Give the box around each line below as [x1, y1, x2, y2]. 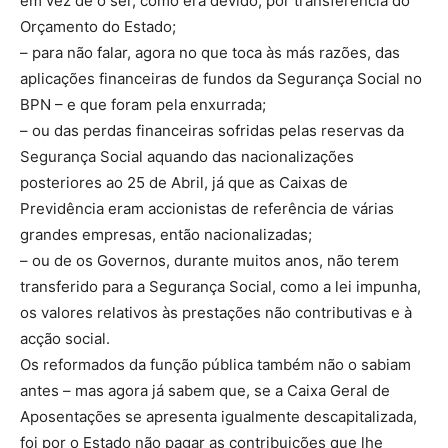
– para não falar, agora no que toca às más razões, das [20, 43, 400, 63]
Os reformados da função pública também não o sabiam [20, 355, 411, 375]
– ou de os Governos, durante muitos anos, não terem [20, 251, 399, 271]
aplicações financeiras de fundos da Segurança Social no [20, 69, 422, 89]
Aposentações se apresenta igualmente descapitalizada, [20, 407, 417, 427]
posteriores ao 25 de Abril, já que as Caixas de [20, 173, 348, 193]
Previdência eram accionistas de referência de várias [20, 199, 394, 219]
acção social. [20, 329, 110, 349]
